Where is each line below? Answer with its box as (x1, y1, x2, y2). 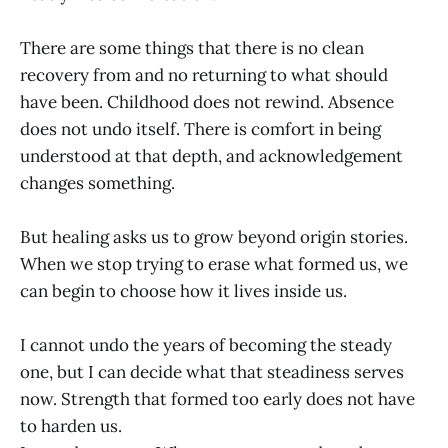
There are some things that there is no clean (20, 36, 364, 59)
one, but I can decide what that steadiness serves (20, 361, 404, 384)
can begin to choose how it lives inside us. (20, 280, 347, 303)
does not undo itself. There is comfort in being (20, 117, 381, 140)
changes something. (20, 171, 175, 194)
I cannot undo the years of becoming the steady (20, 334, 392, 357)
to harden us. (20, 415, 122, 438)
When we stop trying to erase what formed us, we (20, 253, 408, 276)
